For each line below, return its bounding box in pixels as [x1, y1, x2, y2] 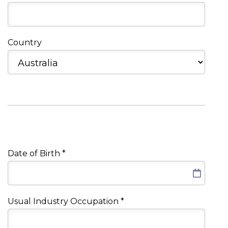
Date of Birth [8, 149, 62, 159]
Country [8, 38, 42, 48]
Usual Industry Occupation [8, 196, 121, 207]
